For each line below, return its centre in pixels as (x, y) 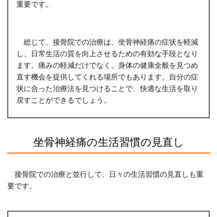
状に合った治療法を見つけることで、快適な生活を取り (107, 88)
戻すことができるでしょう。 (63, 100)
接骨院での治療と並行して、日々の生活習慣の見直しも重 (105, 174)
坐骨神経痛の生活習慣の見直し (108, 142)
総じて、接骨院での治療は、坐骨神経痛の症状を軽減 (107, 42)
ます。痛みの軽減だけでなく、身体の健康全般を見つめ (107, 65)
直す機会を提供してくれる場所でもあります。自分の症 (107, 77)
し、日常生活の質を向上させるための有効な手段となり (107, 54)
